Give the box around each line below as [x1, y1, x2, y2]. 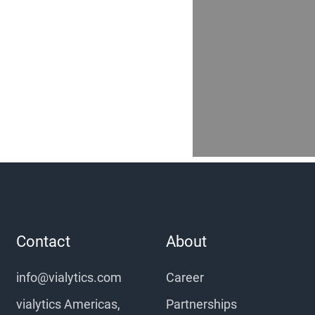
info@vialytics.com [15, 269, 122, 285]
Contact [15, 232, 70, 250]
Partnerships [165, 296, 237, 311]
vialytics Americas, [15, 296, 120, 311]
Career [165, 269, 204, 285]
